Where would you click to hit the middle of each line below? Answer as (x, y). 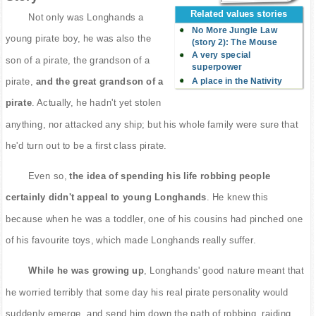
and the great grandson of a (98, 81)
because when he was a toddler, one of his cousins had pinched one (154, 219)
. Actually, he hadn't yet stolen (97, 102)
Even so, (48, 176)
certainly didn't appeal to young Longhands (106, 197)
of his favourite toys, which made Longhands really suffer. (130, 240)
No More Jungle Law (235, 30)
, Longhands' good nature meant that (224, 270)
